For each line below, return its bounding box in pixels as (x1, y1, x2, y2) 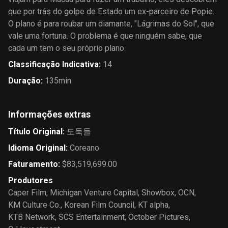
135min (45, 76, 71, 85)
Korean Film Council (64, 200, 134, 210)
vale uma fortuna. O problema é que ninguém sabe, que (8, 31, 202, 41)
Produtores (8, 176, 53, 185)
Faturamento (8, 159, 58, 169)
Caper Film (8, 188, 46, 197)
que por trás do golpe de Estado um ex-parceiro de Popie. (8, 7, 214, 16)
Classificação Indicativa (8, 60, 99, 69)
